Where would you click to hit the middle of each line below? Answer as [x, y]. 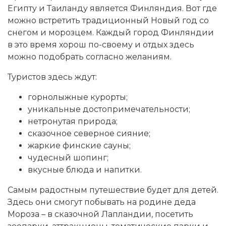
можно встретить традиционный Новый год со [108, 21]
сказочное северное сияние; [89, 134]
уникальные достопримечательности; [109, 109]
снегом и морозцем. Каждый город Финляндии [111, 33]
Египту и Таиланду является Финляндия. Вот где [112, 9]
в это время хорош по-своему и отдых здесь [101, 45]
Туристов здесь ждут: [52, 77]
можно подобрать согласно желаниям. [90, 57]
